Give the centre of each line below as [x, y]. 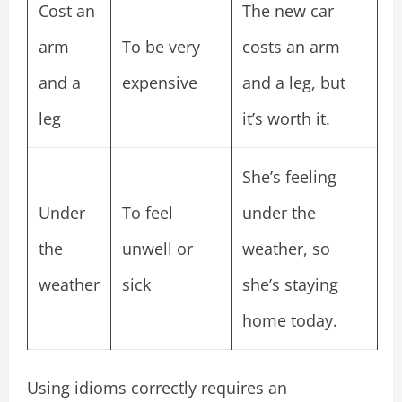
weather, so [286, 248]
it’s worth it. [286, 118]
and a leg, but [294, 82]
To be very [161, 46]
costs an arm [291, 46]
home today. [290, 320]
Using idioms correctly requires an [157, 387]
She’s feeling [289, 176]
